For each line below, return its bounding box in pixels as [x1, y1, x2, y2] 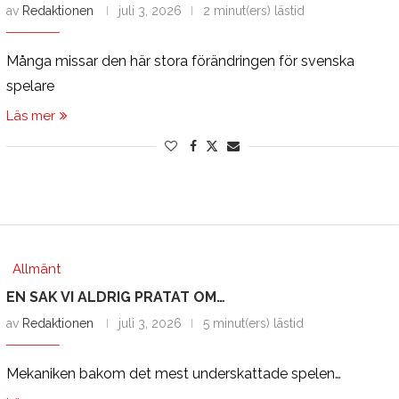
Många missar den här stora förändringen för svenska [5, 52, 354, 69]
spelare [5, 77, 54, 94]
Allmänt [12, 260, 61, 277]
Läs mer [5, 107, 55, 124]
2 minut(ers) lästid [202, 3, 305, 18]
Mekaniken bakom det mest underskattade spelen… [5, 364, 341, 382]
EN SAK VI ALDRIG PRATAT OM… [5, 288, 225, 305]
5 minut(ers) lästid [202, 315, 304, 330]
